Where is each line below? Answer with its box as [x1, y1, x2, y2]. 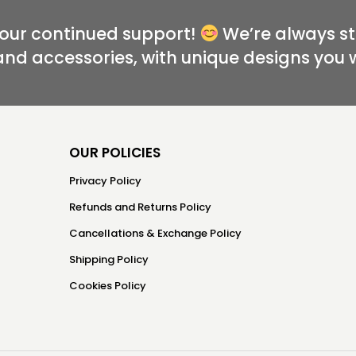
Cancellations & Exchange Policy [68, 226, 242, 241]
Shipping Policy [68, 252, 149, 267]
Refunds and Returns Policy [68, 199, 211, 215]
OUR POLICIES [68, 143, 161, 162]
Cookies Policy [68, 278, 146, 293]
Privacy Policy [68, 173, 141, 188]
